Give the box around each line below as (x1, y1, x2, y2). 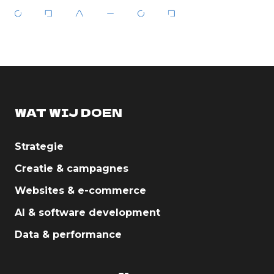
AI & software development (15, 206, 160, 218)
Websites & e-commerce (15, 184, 146, 196)
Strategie (15, 140, 64, 152)
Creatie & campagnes (15, 162, 128, 174)
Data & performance (15, 228, 122, 240)
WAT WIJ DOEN (15, 103, 122, 120)
